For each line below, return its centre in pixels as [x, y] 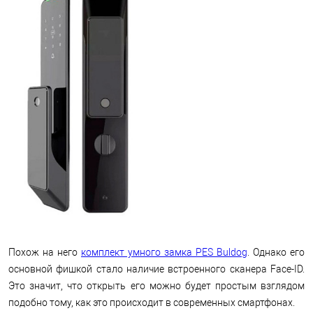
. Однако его [276, 252]
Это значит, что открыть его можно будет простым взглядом [156, 286]
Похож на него [45, 252]
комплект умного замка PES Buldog [164, 252]
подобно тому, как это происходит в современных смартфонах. [152, 303]
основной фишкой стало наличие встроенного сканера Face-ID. [156, 269]
